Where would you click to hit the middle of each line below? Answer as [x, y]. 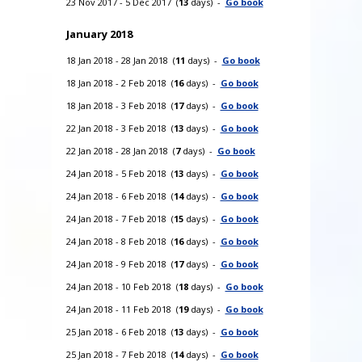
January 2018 [99, 34]
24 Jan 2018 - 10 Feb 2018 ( [122, 286]
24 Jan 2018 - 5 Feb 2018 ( [120, 173]
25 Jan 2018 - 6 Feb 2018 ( [120, 331]
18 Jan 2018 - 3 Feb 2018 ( [120, 105]
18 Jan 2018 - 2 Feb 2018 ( [120, 82]
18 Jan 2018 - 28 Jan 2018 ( [120, 60]
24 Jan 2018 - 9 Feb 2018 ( [120, 263]
